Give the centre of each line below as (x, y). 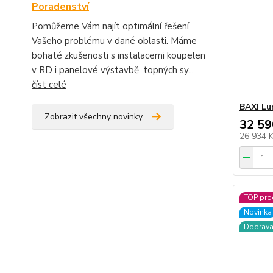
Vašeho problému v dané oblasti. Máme (114, 41)
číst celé (49, 85)
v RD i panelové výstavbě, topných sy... (113, 70)
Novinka (257, 212)
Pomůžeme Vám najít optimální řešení (110, 26)
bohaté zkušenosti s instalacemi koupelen (119, 55)
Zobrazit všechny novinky (94, 117)
